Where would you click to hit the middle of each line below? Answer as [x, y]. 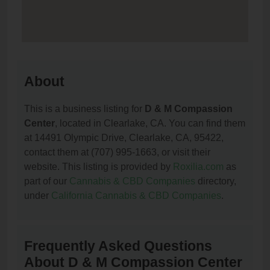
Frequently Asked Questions [118, 246]
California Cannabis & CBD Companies [136, 196]
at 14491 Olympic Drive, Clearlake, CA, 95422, [124, 138]
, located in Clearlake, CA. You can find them [150, 123]
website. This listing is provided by [99, 167]
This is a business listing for [84, 109]
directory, [216, 181]
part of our [47, 181]
